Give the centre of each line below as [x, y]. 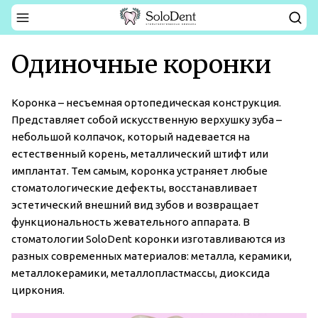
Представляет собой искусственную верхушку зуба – [147, 120]
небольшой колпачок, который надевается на [131, 137]
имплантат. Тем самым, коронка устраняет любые [139, 171]
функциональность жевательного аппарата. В [131, 222]
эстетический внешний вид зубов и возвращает [135, 205]
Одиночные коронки [141, 65]
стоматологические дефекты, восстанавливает [135, 188]
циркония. [38, 290]
